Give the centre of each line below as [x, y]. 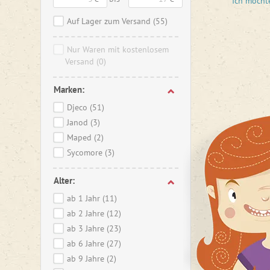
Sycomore [86, 152]
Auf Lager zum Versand [110, 21]
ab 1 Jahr [85, 198]
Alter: [64, 181]
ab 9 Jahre [87, 259]
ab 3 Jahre [87, 228]
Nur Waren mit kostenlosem [118, 49]
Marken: [69, 89]
